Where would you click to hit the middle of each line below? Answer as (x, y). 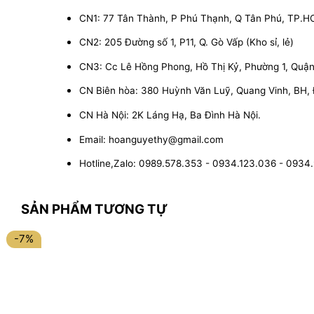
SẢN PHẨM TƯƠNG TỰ (94, 209)
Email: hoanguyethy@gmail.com (151, 139)
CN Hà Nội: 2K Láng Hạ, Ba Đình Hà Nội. (170, 115)
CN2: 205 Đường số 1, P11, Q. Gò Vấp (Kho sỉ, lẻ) (186, 42)
